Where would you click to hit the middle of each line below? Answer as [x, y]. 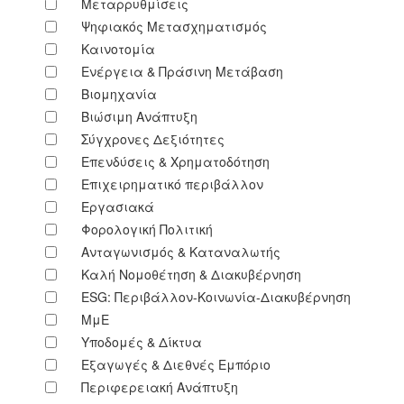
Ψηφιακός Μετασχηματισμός [174, 26]
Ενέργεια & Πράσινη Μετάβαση [182, 71]
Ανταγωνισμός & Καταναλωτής [181, 251]
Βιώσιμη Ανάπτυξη [139, 116]
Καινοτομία [118, 48]
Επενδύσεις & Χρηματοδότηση [175, 161]
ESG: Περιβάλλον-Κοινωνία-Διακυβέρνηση [216, 296]
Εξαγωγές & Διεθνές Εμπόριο [176, 364]
